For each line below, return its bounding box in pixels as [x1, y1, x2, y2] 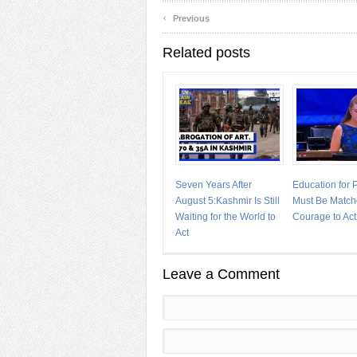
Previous [171, 14, 210, 23]
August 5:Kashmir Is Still [175, 195, 280, 206]
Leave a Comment [163, 266, 280, 282]
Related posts [163, 45, 250, 61]
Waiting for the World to [175, 211, 276, 222]
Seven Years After [175, 179, 252, 190]
